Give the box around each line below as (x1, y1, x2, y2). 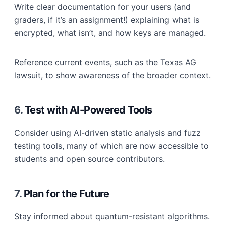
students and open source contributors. (14, 154, 165, 164)
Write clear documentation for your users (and (14, 2, 191, 12)
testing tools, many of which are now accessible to (14, 141, 209, 151)
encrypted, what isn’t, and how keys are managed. (14, 28, 206, 38)
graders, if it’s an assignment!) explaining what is (14, 15, 199, 25)
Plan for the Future (23, 188, 109, 200)
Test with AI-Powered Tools (24, 104, 152, 116)
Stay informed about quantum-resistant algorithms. (14, 211, 210, 221)
